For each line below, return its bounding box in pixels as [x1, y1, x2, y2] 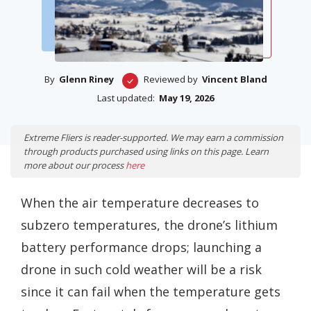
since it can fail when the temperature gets [21, 283, 280, 301]
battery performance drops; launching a [21, 239, 262, 256]
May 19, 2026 [159, 92, 214, 105]
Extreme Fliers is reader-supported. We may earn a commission [24, 131, 283, 144]
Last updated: [97, 92, 155, 105]
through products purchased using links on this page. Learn [24, 145, 269, 158]
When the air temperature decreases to [21, 194, 259, 212]
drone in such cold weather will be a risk [21, 261, 262, 278]
